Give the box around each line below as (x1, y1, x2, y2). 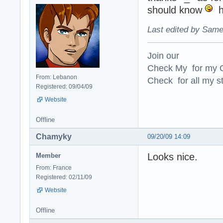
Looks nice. (147, 151, 198, 163)
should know (147, 4, 205, 16)
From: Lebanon (36, 74, 77, 81)
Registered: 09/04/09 (36, 83, 93, 91)
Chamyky (36, 132, 72, 141)
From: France (36, 164, 72, 172)
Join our (147, 50, 179, 61)
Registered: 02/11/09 (36, 174, 92, 181)
